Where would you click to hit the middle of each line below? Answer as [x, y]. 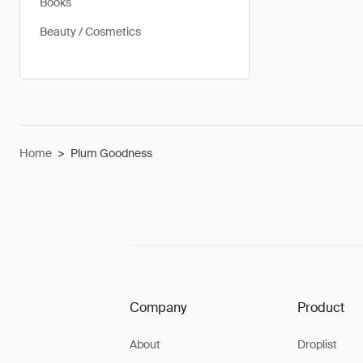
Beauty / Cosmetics [90, 32]
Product [320, 307]
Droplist [317, 344]
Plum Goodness [111, 153]
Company [158, 307]
